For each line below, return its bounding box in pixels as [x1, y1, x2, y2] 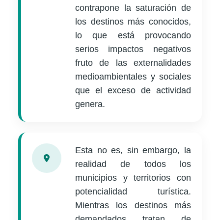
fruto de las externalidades [75, 58, 191, 68]
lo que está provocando [75, 30, 191, 41]
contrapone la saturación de [75, 3, 191, 13]
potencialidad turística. [75, 187, 191, 197]
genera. [75, 99, 106, 110]
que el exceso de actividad [75, 85, 191, 96]
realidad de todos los [75, 159, 191, 169]
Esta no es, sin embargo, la [75, 145, 191, 156]
